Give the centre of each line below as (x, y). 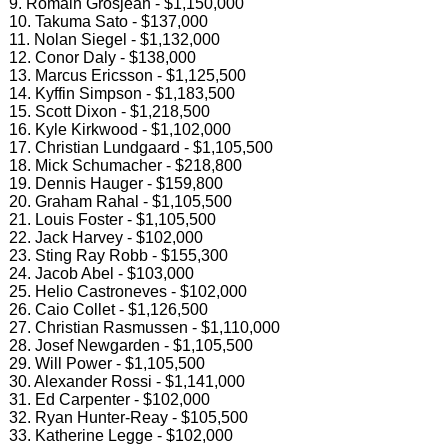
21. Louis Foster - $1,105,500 (112, 219)
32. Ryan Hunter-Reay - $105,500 (128, 417)
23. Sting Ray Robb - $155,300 (118, 255)
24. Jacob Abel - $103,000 (101, 273)
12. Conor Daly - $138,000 (102, 57)
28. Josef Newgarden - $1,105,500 (130, 345)
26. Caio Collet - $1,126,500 (108, 309)
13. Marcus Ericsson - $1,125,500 (127, 75)
